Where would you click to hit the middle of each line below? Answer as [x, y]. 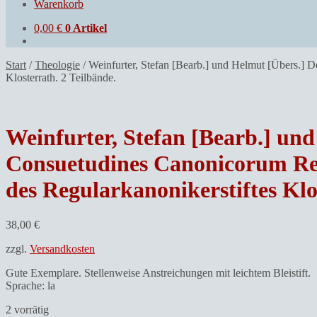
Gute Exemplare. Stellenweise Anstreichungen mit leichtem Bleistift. [158, 272]
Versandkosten [62, 248]
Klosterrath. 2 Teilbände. [61, 77]
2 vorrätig [27, 309]
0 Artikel [86, 28]
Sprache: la [30, 285]
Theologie [57, 64]
